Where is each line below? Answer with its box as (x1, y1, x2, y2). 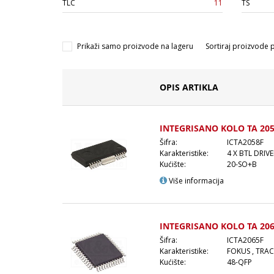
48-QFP (227, 256, 252, 267)
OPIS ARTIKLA (160, 81, 218, 93)
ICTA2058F (227, 136, 264, 147)
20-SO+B (227, 158, 257, 169)
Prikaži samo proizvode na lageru (77, 40, 193, 51)
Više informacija (167, 175, 224, 186)
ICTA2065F (227, 234, 264, 245)
